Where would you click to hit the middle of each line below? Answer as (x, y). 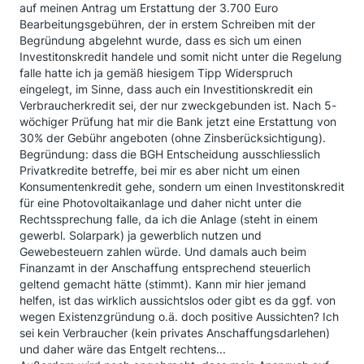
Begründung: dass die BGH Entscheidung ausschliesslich (170, 154)
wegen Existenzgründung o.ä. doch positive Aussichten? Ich (179, 316)
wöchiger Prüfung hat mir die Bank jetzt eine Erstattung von (178, 121)
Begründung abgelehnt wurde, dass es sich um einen (160, 40)
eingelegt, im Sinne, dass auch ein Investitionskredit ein (166, 89)
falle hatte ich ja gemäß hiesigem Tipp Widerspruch (156, 73)
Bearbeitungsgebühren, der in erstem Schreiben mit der (167, 24)
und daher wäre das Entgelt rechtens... (123, 349)
